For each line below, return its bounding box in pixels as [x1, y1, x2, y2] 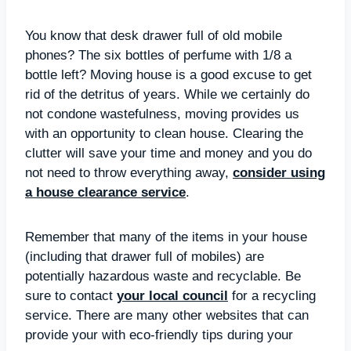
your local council [117, 288, 228, 303]
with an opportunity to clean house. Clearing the [25, 125, 303, 141]
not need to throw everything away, [25, 165, 233, 180]
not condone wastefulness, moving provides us [25, 106, 299, 121]
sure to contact [25, 288, 117, 303]
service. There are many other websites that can [25, 307, 309, 323]
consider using [233, 165, 325, 180]
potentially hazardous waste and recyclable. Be [25, 268, 301, 284]
